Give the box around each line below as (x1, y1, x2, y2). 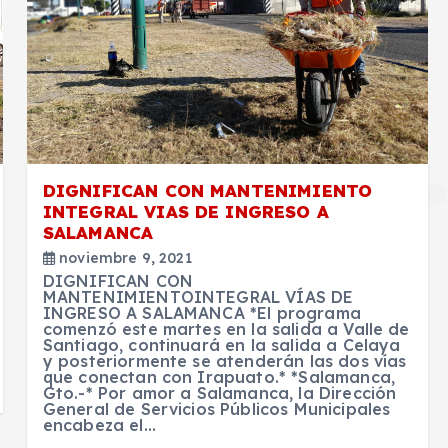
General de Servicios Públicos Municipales (42, 398, 391, 419)
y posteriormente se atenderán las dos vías (42, 350, 407, 371)
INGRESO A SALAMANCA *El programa (42, 302, 361, 323)
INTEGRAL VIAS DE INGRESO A (42, 200, 329, 222)
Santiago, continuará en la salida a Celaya (42, 334, 401, 355)
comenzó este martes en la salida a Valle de (42, 318, 410, 339)
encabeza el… (42, 414, 156, 435)
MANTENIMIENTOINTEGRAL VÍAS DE (42, 286, 354, 307)
